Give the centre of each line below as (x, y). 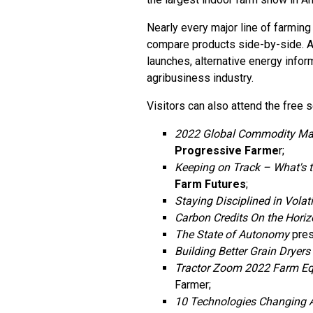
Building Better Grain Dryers (242, 251)
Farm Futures (210, 184)
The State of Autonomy (232, 234)
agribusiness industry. (200, 78)
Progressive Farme (227, 151)
